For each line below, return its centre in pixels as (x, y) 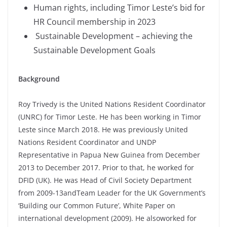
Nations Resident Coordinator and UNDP (87, 142)
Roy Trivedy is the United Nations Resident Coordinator (112, 104)
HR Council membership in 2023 (96, 22)
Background (39, 79)
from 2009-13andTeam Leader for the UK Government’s (112, 193)
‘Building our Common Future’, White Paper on (97, 205)
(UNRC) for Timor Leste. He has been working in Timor (110, 117)
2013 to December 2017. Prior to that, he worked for (106, 167)
